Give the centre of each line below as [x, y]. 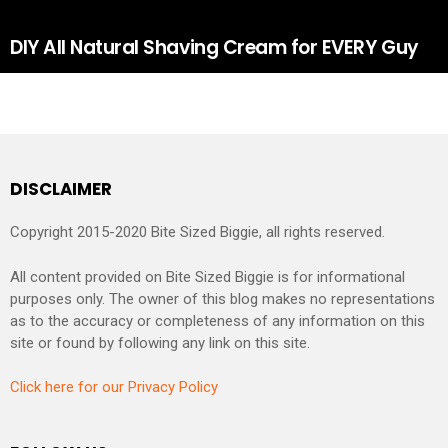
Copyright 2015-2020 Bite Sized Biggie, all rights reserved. [197, 232]
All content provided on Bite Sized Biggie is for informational [207, 276]
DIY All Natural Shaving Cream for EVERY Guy [214, 47]
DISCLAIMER [61, 188]
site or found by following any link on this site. [160, 342]
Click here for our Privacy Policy [114, 387]
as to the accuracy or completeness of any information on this [217, 320]
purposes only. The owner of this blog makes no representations [222, 298]
